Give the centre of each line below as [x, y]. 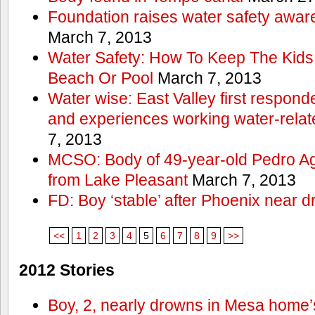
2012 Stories [67, 270]
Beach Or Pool [100, 78]
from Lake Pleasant [117, 180]
